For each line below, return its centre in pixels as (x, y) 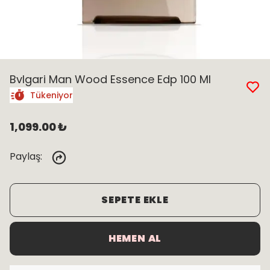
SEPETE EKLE (135, 200)
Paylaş (25, 156)
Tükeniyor (52, 95)
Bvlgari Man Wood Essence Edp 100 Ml (110, 79)
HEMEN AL (135, 238)
